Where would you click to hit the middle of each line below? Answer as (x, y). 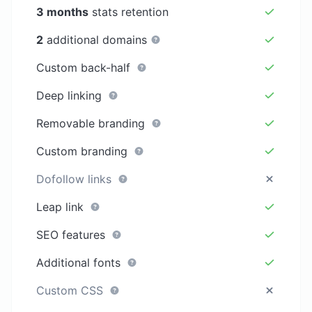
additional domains (97, 40)
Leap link (62, 207)
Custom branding (84, 151)
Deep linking (71, 96)
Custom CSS (72, 291)
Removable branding (93, 124)
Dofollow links (76, 179)
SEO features (73, 235)
